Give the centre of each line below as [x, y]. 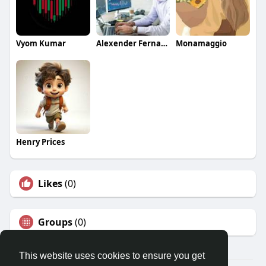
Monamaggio [202, 43]
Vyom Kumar [41, 43]
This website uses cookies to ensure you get [112, 256]
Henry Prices [40, 142]
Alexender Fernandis [164, 43]
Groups [55, 222]
